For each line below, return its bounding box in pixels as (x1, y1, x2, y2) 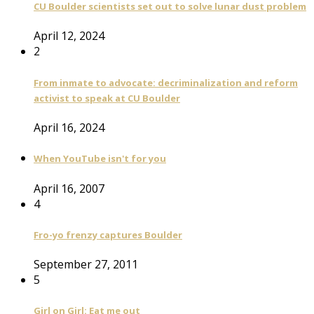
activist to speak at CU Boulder (34, 91, 180, 104)
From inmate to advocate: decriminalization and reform (34, 76, 298, 89)
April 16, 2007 (34, 180, 104, 196)
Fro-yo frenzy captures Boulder (34, 228, 182, 241)
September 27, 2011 (34, 257, 138, 273)
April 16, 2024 (34, 120, 104, 136)
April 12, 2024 (34, 28, 104, 44)
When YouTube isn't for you (34, 152, 166, 165)
